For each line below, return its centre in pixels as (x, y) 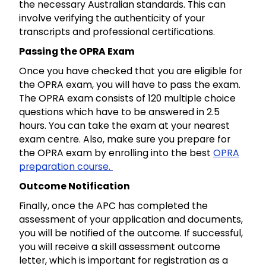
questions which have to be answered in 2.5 (119, 112)
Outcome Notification (75, 186)
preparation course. (66, 167)
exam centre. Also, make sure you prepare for (125, 140)
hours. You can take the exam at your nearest (124, 126)
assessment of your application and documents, (131, 220)
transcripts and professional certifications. (117, 32)
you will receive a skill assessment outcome (120, 247)
